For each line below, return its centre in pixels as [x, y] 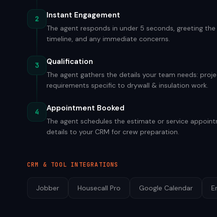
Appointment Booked [85, 108]
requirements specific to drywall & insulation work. [127, 85]
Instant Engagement [83, 15]
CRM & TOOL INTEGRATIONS [73, 165]
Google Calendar [166, 188]
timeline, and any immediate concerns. [108, 39]
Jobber [48, 188]
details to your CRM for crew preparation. [113, 132]
